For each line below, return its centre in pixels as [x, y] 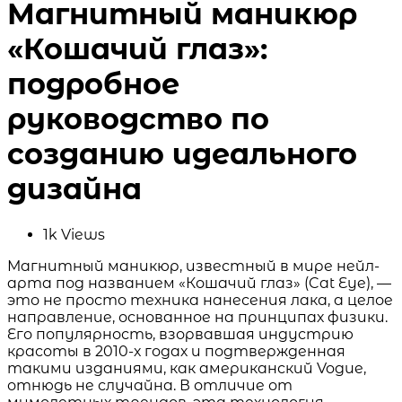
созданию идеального [182, 154]
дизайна [74, 189]
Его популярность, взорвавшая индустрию [180, 334]
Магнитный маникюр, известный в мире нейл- [193, 266]
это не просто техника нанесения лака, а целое [200, 300]
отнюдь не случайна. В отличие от [150, 385]
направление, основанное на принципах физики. [197, 317]
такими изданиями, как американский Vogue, [187, 368]
